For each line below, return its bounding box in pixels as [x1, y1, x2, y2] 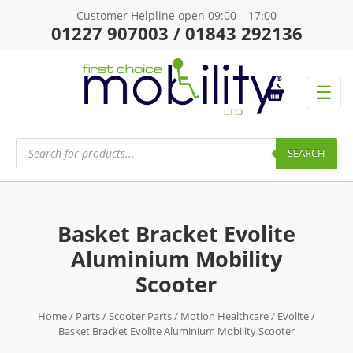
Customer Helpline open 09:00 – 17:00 [76, 8, 277, 23]
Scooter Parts [108, 308, 172, 323]
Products [15, 134, 61, 150]
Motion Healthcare [180, 308, 269, 323]
